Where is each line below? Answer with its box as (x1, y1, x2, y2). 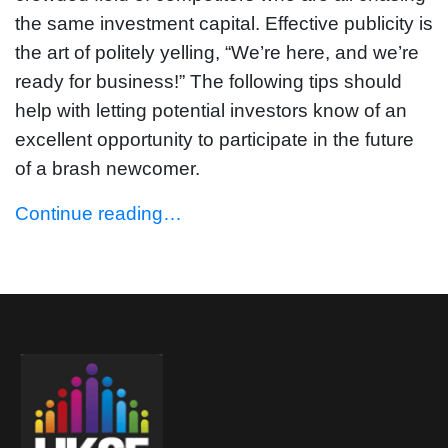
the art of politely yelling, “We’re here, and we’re (15, 41, 419, 63)
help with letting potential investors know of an (15, 99, 407, 121)
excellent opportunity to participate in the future (15, 128, 414, 150)
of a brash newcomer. (15, 157, 200, 179)
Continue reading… (15, 202, 182, 224)
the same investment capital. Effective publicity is (15, 12, 433, 34)
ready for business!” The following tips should (15, 70, 402, 92)
